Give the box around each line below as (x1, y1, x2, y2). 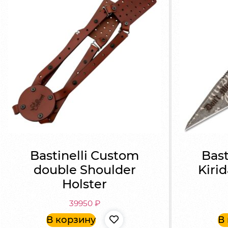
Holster (62, 177, 107, 192)
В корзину (46, 214, 96, 225)
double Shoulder (33, 162, 136, 178)
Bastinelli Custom (30, 148, 139, 163)
